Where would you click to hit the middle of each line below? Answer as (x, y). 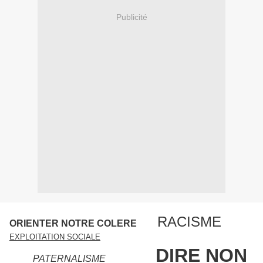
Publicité (131, 17)
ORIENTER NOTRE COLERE (73, 224)
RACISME (187, 222)
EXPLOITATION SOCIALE (55, 237)
